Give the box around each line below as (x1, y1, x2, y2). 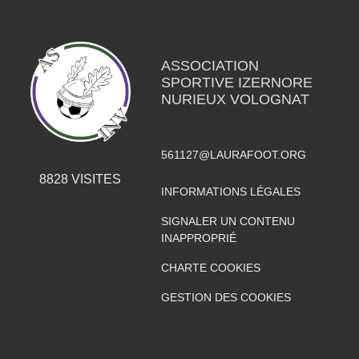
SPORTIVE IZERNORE (160, 75, 313, 91)
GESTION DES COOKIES (160, 291, 291, 305)
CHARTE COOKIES (160, 261, 260, 275)
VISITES (68, 172, 122, 187)
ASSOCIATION (160, 58, 259, 75)
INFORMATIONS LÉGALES (160, 185, 301, 199)
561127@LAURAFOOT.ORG (160, 148, 306, 162)
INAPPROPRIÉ (160, 232, 236, 245)
